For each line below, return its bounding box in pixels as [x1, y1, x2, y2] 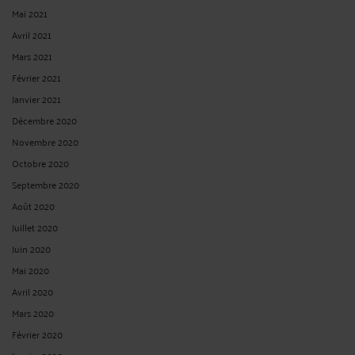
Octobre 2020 [12, 154, 69, 171]
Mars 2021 [12, 47, 52, 64]
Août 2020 [12, 197, 55, 214]
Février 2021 [12, 68, 61, 86]
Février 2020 [12, 325, 63, 342]
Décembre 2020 [12, 111, 77, 128]
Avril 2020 [12, 282, 53, 300]
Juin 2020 [12, 239, 51, 257]
